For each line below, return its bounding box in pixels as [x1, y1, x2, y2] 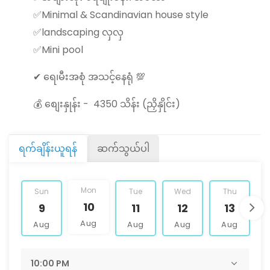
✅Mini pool [33, 42, 86, 57]
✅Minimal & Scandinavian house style [33, 7, 209, 22]
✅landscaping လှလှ [33, 25, 124, 39]
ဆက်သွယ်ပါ [97, 141, 149, 155]
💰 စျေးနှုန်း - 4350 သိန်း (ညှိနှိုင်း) [33, 96, 180, 111]
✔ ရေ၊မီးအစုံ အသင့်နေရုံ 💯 [33, 69, 145, 84]
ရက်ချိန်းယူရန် [19, 141, 77, 155]
